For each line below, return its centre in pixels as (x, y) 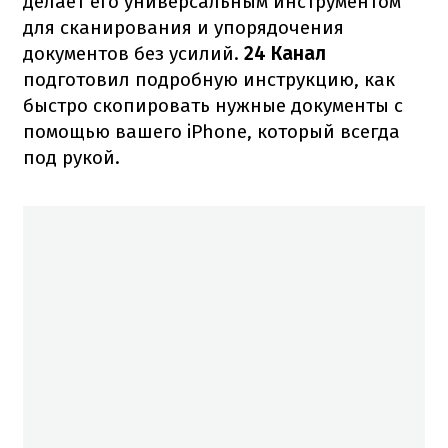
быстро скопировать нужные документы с (213, 105)
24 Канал (282, 53)
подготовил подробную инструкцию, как (209, 79)
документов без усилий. (131, 53)
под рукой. (71, 157)
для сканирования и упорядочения (183, 27)
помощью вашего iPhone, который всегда (211, 131)
